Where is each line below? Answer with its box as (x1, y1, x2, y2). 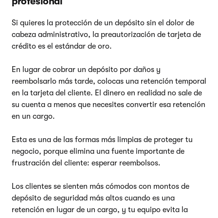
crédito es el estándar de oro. (12, 41, 112, 51)
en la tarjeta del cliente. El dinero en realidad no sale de (12, 88, 202, 97)
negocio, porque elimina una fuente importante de (12, 146, 184, 156)
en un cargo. (12, 111, 55, 121)
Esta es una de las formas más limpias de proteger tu (12, 135, 193, 144)
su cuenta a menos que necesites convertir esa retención (12, 100, 205, 109)
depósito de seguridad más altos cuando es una (12, 193, 175, 202)
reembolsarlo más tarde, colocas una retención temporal (12, 76, 206, 86)
